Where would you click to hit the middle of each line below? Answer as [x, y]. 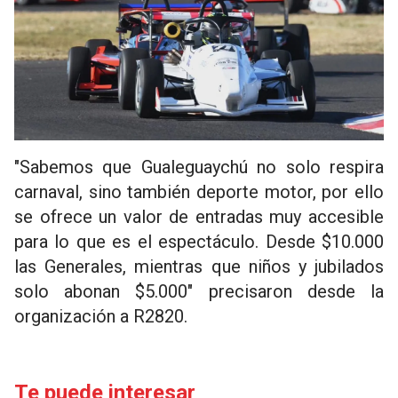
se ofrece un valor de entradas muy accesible [199, 217]
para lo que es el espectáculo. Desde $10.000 [199, 242]
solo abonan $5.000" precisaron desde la [199, 292]
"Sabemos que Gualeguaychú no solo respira [199, 167]
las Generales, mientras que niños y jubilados [199, 267]
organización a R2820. [101, 317]
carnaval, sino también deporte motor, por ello [199, 192]
